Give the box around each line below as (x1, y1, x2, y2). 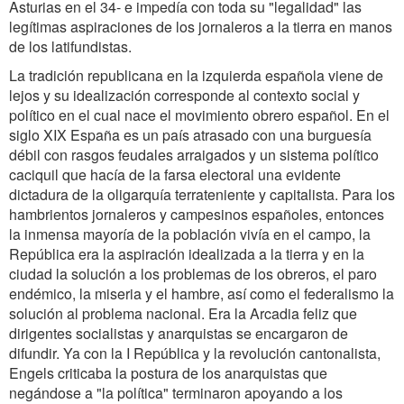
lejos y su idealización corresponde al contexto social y (9, 85, 360, 106)
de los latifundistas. (9, 36, 132, 57)
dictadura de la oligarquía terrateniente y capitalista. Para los (9, 184, 395, 205)
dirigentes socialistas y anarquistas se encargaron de (9, 323, 348, 344)
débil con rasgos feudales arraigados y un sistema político (9, 144, 379, 165)
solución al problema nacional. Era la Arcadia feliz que (9, 303, 357, 324)
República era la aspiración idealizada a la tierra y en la (9, 243, 364, 264)
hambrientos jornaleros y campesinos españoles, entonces (9, 204, 384, 225)
